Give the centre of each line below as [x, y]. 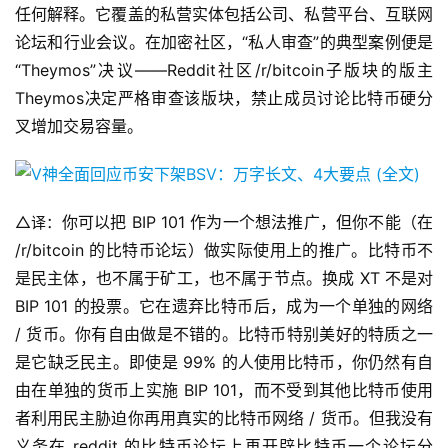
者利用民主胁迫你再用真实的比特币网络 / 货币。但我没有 [224, 418]
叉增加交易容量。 [79, 126]
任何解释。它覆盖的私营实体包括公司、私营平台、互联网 [224, 14]
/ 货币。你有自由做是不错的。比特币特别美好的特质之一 [224, 334]
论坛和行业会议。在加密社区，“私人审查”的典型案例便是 [224, 42]
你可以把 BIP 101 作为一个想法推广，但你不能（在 [247, 222]
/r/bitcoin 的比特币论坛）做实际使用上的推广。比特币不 [224, 250]
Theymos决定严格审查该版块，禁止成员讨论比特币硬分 [224, 98]
